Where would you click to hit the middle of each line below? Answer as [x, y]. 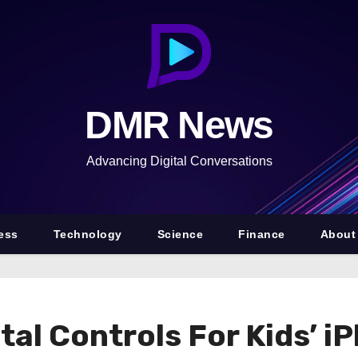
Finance [262, 234]
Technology [88, 234]
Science [180, 234]
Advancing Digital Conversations [179, 161]
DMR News [179, 125]
